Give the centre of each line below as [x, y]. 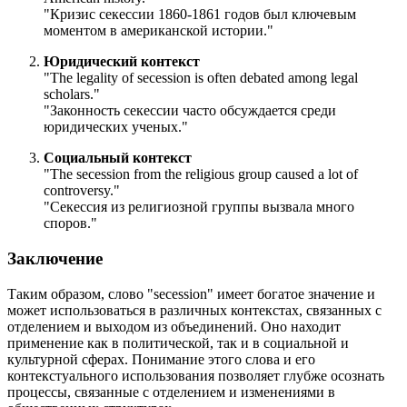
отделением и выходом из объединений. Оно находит [174, 326]
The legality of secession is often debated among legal [204, 78]
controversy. [79, 191]
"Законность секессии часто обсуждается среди [190, 111]
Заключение [55, 259]
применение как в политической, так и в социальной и [178, 342]
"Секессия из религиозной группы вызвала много [199, 207]
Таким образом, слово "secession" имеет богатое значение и [191, 293]
